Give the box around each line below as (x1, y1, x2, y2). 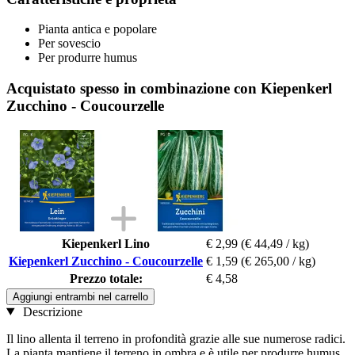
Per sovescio (38, 36, 101, 51)
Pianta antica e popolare (38, 22, 157, 36)
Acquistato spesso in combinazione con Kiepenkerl (6, 79, 332, 97)
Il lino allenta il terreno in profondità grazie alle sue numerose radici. (6, 331, 345, 345)
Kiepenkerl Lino (62, 236, 150, 250)
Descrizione (19, 304, 82, 319)
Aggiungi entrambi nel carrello (13, 290, 148, 303)
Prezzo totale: (69, 271, 143, 285)
